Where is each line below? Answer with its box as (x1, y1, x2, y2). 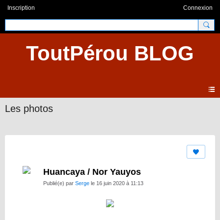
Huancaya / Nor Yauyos (43, 167, 141, 177)
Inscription (7, 4, 35, 11)
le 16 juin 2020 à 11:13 (89, 180, 143, 187)
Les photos (5, 103, 53, 114)
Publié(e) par (43, 180, 75, 187)
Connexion (183, 4, 213, 11)
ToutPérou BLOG (26, 42, 194, 65)
